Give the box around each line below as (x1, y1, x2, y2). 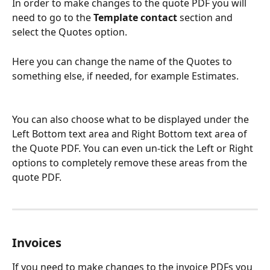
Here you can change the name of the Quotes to (12, 54, 234, 68)
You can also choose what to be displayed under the (12, 113, 251, 127)
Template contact (93, 11, 177, 25)
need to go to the (12, 11, 93, 25)
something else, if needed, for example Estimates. (12, 69, 239, 83)
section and (177, 11, 235, 25)
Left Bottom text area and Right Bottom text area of (12, 127, 250, 141)
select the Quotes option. (12, 25, 127, 39)
